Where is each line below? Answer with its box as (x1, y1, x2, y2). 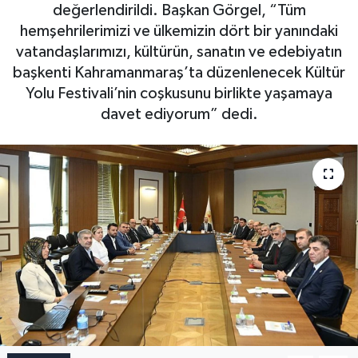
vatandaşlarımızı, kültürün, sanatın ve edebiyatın (16, 43, 342, 60)
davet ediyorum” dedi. (100, 105, 258, 122)
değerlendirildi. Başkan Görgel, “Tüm (52, 2, 306, 18)
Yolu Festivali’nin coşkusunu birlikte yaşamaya (26, 85, 332, 101)
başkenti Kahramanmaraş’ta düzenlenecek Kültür (13, 64, 345, 81)
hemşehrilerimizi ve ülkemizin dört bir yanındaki (20, 22, 338, 39)
